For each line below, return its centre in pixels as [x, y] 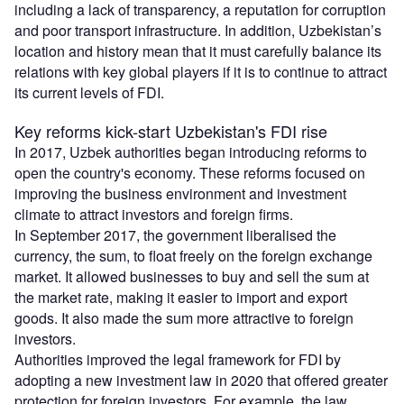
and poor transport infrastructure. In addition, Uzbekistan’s [198, 30]
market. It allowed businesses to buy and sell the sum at [192, 276]
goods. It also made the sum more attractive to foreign [184, 317]
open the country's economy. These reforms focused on [190, 172]
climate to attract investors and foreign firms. [154, 214]
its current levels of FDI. [89, 92]
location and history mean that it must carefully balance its [198, 50]
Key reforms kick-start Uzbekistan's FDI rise [171, 130]
